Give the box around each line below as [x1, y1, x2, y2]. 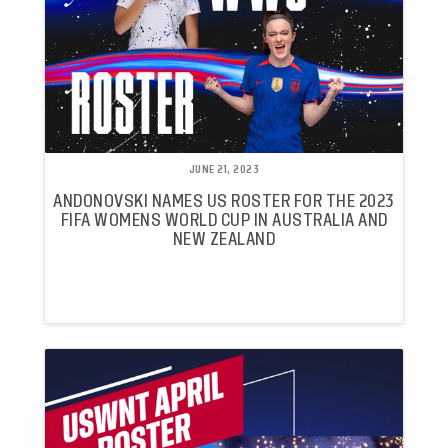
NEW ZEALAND [172, 230, 276, 248]
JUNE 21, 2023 [188, 165, 260, 176]
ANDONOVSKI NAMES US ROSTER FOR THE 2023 [53, 192, 395, 210]
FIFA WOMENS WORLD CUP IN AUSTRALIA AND [60, 211, 388, 229]
